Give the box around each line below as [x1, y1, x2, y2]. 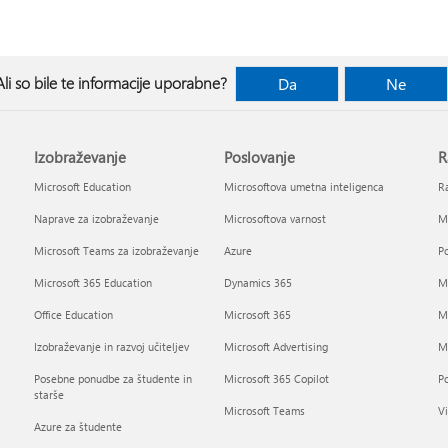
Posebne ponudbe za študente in [34, 371, 193, 386]
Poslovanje [223, 147, 295, 167]
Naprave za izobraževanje [34, 211, 160, 226]
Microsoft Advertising [223, 339, 328, 354]
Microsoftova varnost [223, 211, 326, 226]
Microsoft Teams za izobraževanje [34, 243, 200, 258]
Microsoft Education [34, 179, 132, 194]
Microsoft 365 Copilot [223, 371, 329, 386]
